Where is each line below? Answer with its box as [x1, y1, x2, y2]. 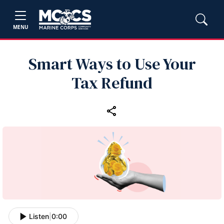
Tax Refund [71, 72, 152, 94]
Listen [29, 212, 49, 221]
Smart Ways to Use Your [28, 53, 196, 75]
